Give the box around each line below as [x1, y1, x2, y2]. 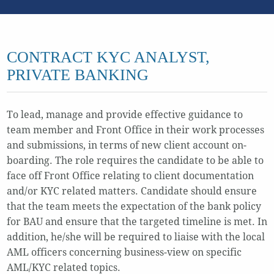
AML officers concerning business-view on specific [6, 246, 242, 259]
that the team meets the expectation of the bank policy [6, 201, 261, 213]
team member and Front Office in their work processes [6, 124, 264, 136]
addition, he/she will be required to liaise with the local [6, 231, 265, 243]
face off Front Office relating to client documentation [6, 170, 254, 182]
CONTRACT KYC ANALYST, [6, 48, 210, 67]
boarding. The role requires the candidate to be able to [6, 155, 264, 167]
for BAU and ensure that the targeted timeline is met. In [6, 216, 267, 228]
